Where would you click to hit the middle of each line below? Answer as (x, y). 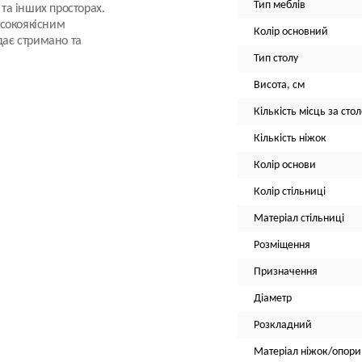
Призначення (286, 272)
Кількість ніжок (290, 139)
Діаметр (273, 299)
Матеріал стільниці (299, 219)
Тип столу (276, 59)
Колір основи (285, 165)
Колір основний (291, 32)
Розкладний (283, 325)
